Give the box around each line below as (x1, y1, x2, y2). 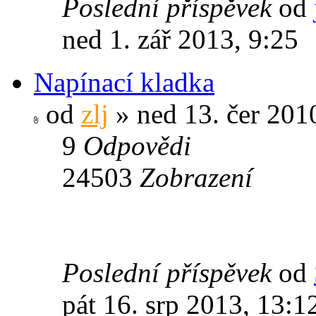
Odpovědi (83, 130, 191, 161)
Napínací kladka (34, 66, 214, 97)
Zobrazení (140, 162, 253, 193)
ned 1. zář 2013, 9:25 (62, 23, 298, 54)
